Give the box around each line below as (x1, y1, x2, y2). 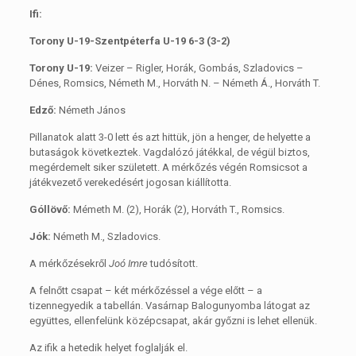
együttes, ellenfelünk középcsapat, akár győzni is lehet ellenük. (29, 314, 317, 327)
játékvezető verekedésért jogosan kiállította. (29, 176, 231, 188)
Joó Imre (108, 257, 148, 269)
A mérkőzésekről (29, 257, 109, 269)
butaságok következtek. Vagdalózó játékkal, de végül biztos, (29, 145, 310, 158)
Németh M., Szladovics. (50, 230, 161, 242)
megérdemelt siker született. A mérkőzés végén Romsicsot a (29, 161, 308, 173)
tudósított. (147, 257, 198, 269)
